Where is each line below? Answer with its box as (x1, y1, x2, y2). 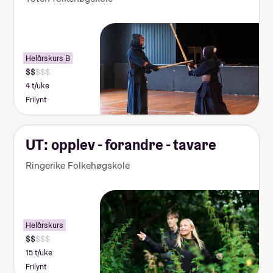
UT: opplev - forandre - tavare (26, 135, 217, 154)
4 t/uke (26, 80, 50, 91)
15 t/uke (26, 247, 53, 258)
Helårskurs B (26, 52, 71, 63)
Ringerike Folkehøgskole (26, 158, 130, 172)
